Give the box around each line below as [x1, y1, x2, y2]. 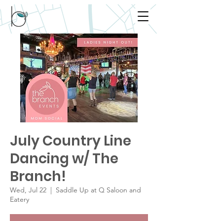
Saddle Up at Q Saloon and [56, 185, 141, 194]
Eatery [10, 195, 29, 204]
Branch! [10, 167, 66, 186]
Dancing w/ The [10, 149, 118, 168]
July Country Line [10, 131, 131, 150]
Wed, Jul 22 [10, 185, 46, 194]
